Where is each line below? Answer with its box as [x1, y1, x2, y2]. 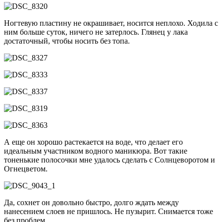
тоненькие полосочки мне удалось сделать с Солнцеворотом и [4, 155, 215, 164]
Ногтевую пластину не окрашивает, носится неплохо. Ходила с [4, 18, 218, 27]
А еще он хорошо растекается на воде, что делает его [4, 137, 183, 146]
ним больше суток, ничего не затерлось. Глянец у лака [4, 27, 188, 36]
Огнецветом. [4, 164, 48, 173]
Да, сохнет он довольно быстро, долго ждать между [4, 198, 179, 207]
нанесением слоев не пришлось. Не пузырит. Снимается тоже [4, 207, 213, 216]
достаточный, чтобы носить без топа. [4, 36, 130, 45]
